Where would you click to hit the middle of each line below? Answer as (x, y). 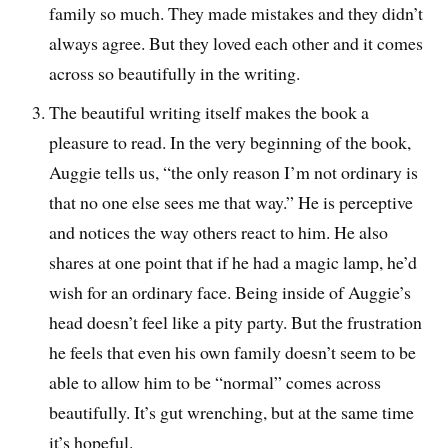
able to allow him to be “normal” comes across (215, 381)
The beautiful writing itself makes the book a (209, 111)
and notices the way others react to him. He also (219, 231)
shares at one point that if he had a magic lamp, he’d (233, 261)
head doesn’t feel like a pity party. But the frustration (236, 321)
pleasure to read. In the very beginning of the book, (230, 141)
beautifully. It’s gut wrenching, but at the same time (232, 411)
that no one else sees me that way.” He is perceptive (231, 201)
